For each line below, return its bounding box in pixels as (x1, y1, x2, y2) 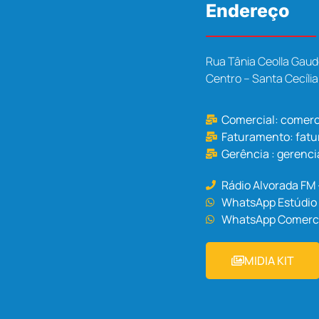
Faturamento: (221, 129, 296, 145)
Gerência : (221, 146, 278, 162)
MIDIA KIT (244, 253, 294, 269)
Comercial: (221, 112, 281, 128)
